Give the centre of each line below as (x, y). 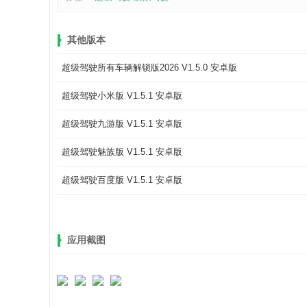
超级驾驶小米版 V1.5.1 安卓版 (122, 96)
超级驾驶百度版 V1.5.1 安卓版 (122, 180)
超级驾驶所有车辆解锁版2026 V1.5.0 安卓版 (149, 67)
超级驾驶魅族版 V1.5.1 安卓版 (122, 152)
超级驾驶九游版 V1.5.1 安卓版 (122, 124)
